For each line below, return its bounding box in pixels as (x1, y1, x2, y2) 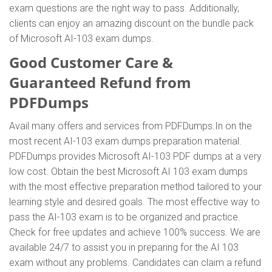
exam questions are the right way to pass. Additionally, (9, 2, 239, 14)
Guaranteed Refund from (9, 72, 191, 92)
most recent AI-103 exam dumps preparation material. (9, 135, 242, 147)
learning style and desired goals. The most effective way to (9, 196, 260, 208)
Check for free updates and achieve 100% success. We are (9, 226, 260, 238)
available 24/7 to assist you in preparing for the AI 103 (9, 242, 239, 253)
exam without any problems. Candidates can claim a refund (9, 257, 261, 268)
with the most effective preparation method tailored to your (9, 181, 262, 192)
